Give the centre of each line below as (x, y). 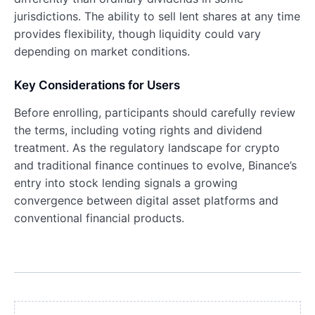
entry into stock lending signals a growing (126, 182)
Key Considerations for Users (97, 85)
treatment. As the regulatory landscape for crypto (147, 147)
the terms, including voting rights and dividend (138, 130)
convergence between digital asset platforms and (146, 200)
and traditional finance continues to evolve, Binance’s (155, 165)
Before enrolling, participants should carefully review (155, 112)
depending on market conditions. (102, 51)
